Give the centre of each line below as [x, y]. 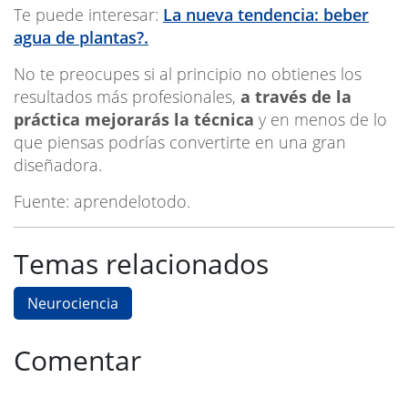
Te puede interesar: [88, 14]
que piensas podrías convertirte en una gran [180, 142]
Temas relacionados [141, 263]
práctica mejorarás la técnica [134, 119]
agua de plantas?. [81, 37]
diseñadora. [58, 164]
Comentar [77, 360]
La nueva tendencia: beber [266, 14]
